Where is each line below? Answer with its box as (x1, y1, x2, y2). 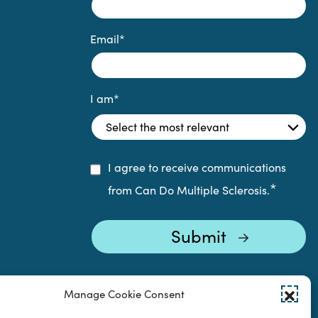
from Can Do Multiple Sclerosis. (107, 182, 270, 197)
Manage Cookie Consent (63, 287, 185, 301)
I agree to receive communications (107, 160, 286, 175)
